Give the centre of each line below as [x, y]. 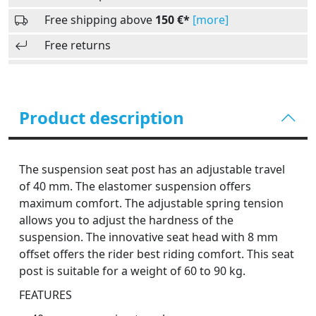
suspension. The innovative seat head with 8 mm [148, 237]
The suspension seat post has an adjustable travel [152, 169]
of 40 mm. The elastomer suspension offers [135, 186]
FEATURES [45, 295]
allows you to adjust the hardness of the [126, 220]
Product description [102, 117]
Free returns [78, 45]
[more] [211, 20]
